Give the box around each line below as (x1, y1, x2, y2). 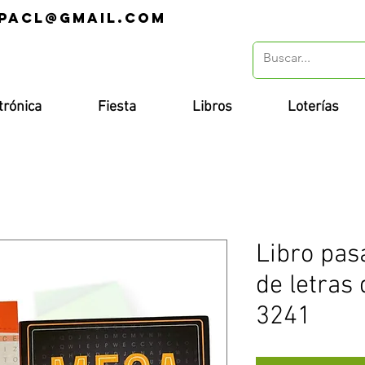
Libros (191, 99, 232, 116)
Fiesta (98, 99, 136, 116)
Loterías (287, 99, 339, 116)
